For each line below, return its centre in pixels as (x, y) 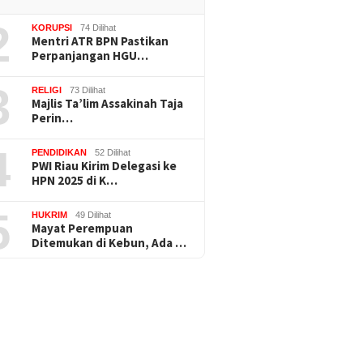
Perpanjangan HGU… (90, 55)
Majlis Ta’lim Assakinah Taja (108, 103)
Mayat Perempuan (83, 228)
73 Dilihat (88, 90)
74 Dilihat (98, 27)
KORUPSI (52, 27)
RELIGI (47, 90)
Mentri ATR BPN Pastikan (100, 41)
